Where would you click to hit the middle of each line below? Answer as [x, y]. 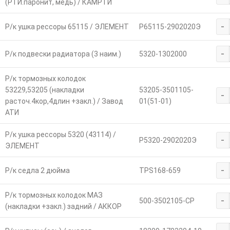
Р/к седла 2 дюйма [37, 171]
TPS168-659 [160, 171]
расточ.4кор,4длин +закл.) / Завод [64, 101]
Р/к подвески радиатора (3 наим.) [63, 54]
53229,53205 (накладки [44, 90]
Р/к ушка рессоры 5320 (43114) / [60, 135]
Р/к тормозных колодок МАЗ [54, 195]
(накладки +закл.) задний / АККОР [63, 207]
